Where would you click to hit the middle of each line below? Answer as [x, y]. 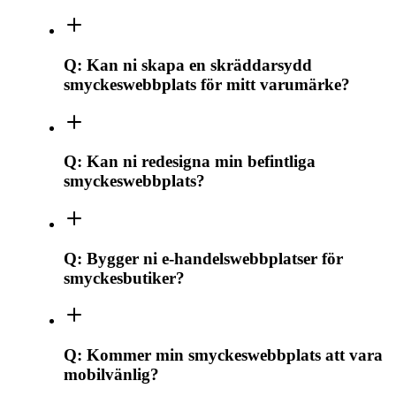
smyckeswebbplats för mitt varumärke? [207, 84]
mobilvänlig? [111, 375]
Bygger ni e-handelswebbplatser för [215, 258]
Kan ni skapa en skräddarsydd [199, 65]
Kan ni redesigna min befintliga [201, 162]
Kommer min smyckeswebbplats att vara [235, 355]
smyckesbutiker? [124, 278]
